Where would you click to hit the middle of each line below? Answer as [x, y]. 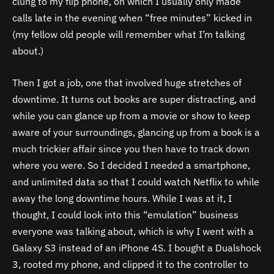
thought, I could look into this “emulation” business [125, 214]
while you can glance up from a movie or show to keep [131, 115]
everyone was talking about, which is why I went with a [133, 231]
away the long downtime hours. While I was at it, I [122, 198]
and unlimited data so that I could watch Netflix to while [136, 181]
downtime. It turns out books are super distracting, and [134, 99]
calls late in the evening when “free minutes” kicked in [132, 18]
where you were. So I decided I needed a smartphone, [131, 165]
